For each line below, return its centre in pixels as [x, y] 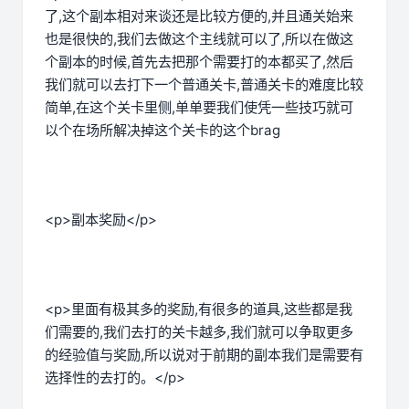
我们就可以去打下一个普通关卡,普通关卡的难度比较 [204, 85]
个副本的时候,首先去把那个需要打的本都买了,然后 [199, 62]
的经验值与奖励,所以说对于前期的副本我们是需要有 [204, 355]
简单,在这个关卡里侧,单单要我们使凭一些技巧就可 [199, 108]
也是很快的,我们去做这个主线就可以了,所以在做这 [199, 39]
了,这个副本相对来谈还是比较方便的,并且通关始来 [199, 16]
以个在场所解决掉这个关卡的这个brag [164, 131]
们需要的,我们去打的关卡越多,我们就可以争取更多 [199, 332]
